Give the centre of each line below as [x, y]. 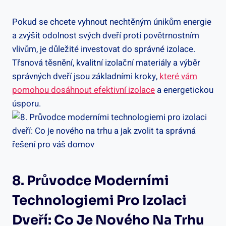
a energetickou [184, 90]
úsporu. [26, 103]
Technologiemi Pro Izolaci [99, 200]
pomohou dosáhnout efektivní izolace [83, 90]
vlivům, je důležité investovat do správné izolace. [104, 49]
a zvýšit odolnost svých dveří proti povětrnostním [106, 35]
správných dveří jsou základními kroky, [86, 76]
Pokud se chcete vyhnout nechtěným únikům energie [112, 22]
